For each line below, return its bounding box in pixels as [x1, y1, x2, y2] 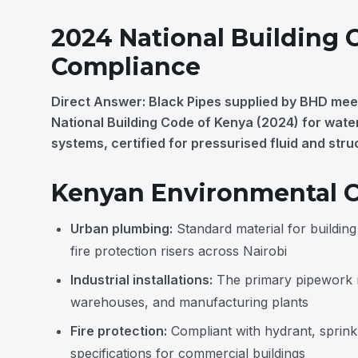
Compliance [51, 52, 201, 82]
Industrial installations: [70, 272, 213, 288]
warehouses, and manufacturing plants [70, 294, 308, 310]
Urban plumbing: [70, 221, 173, 237]
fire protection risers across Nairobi [70, 243, 287, 259]
